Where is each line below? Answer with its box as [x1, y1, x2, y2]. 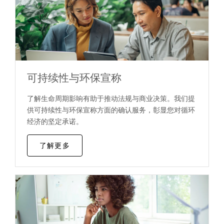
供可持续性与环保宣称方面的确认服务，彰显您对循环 [26, 105, 195, 114]
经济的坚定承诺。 [26, 116, 83, 125]
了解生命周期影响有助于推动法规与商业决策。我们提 [26, 93, 195, 102]
